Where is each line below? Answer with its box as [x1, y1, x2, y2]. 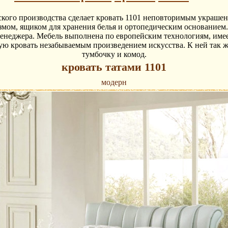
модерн [101, 78, 127, 87]
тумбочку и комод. [81, 50, 147, 59]
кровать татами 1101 [62, 61, 166, 74]
